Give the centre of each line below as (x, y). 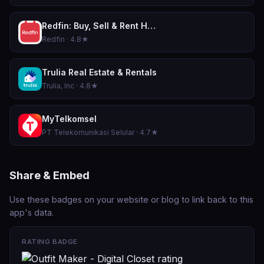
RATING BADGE (50, 242)
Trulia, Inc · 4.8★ (70, 86)
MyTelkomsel (69, 119)
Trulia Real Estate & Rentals (99, 72)
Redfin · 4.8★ (65, 39)
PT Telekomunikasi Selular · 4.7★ (100, 132)
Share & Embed (49, 175)
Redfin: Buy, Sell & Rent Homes (151, 26)
